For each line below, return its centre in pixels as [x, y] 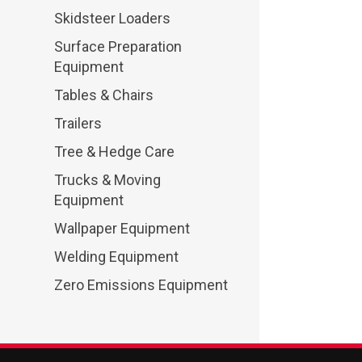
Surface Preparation [118, 47]
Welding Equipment [117, 257]
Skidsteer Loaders [113, 19]
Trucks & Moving [108, 180]
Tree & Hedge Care [115, 152]
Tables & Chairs [104, 95]
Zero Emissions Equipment [141, 285]
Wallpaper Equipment [122, 229]
